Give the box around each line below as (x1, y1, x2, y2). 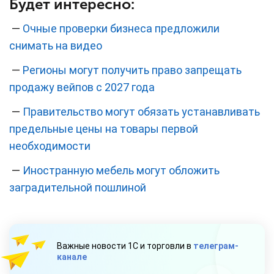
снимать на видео (9, 39, 102, 53)
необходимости (9, 139, 91, 153)
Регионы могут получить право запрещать (23, 64, 242, 77)
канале (57, 252, 87, 262)
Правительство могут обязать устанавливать (23, 105, 260, 119)
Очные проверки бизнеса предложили (23, 22, 220, 35)
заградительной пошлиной (9, 181, 146, 194)
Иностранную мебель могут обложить (23, 164, 220, 177)
